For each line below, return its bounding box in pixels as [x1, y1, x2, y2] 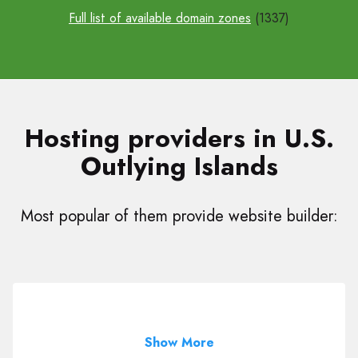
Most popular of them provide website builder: [20, 205, 338, 228]
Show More [144, 333, 214, 352]
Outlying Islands [80, 148, 278, 185]
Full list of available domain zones [69, 9, 251, 27]
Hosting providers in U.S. [24, 120, 334, 157]
